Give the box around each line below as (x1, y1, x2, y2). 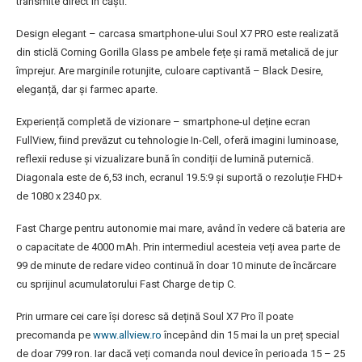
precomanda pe (16, 329, 93, 342)
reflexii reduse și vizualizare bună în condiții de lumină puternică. (16, 153, 314, 166)
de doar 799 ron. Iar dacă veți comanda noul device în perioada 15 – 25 (16, 347, 345, 360)
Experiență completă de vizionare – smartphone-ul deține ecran (16, 116, 310, 128)
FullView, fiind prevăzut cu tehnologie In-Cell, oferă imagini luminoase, (16, 134, 339, 147)
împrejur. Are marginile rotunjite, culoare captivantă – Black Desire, (16, 65, 323, 78)
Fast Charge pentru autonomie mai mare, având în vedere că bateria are (16, 222, 345, 235)
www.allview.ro (93, 329, 162, 342)
